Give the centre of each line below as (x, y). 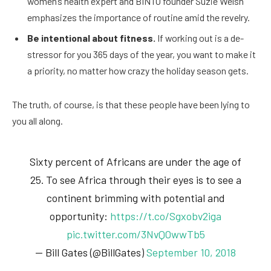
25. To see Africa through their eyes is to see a (135, 179)
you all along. (38, 121)
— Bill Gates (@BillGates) (91, 252)
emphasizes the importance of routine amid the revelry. (139, 18)
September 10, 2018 (191, 252)
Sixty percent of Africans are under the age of (135, 161)
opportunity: (80, 216)
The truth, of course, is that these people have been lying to (131, 105)
